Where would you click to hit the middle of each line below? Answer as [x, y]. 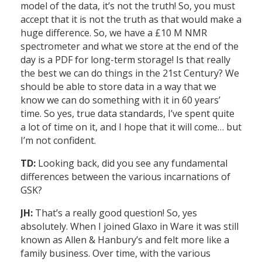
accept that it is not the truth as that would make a [131, 20]
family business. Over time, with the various [116, 254]
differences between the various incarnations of [125, 177]
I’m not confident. [58, 141]
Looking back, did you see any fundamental [132, 163]
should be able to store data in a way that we [118, 87]
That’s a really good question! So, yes [115, 213]
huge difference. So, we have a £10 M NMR [114, 33]
